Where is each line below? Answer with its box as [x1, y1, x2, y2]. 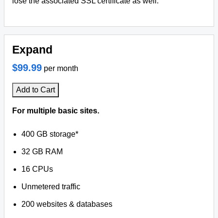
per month [44, 64, 78, 73]
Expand [12, 43, 53, 56]
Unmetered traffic [21, 182, 81, 191]
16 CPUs [21, 165, 54, 173]
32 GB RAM [21, 147, 63, 156]
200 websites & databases [21, 200, 113, 208]
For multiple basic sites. [12, 107, 99, 115]
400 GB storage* [21, 130, 79, 138]
